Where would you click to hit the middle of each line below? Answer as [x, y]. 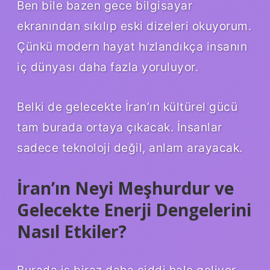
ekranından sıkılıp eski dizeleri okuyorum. [134, 26]
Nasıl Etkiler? [72, 231]
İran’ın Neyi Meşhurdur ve [125, 188]
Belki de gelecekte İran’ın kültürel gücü [127, 106]
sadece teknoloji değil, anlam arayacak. [130, 147]
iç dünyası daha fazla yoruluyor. [108, 67]
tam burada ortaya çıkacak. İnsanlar [120, 127]
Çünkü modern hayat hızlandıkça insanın [132, 46]
